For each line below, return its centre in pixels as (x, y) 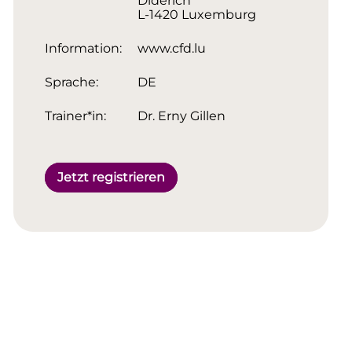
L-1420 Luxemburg (196, 15)
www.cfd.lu (171, 49)
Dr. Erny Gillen (181, 116)
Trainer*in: (75, 116)
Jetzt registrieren (111, 177)
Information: (83, 49)
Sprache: (71, 82)
